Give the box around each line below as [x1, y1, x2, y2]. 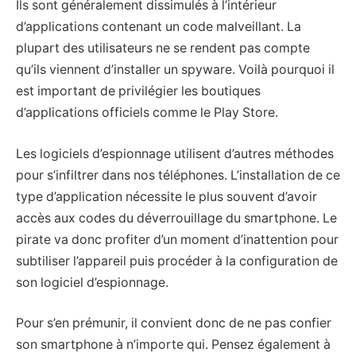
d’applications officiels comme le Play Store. [16, 105, 278, 121]
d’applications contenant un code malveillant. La [16, 19, 301, 35]
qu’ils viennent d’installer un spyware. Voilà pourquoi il [16, 62, 335, 78]
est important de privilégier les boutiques [16, 83, 261, 99]
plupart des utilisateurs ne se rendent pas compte [16, 41, 310, 56]
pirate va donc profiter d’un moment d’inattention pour [16, 231, 339, 247]
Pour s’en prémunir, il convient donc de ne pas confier [16, 315, 331, 331]
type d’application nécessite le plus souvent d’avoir [16, 188, 317, 204]
